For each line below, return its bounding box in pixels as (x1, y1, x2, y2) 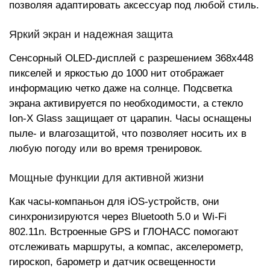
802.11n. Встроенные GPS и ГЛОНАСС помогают (9, 226, 239, 237)
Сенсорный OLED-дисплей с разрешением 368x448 (9, 52, 253, 64)
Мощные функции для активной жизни (9, 172, 204, 184)
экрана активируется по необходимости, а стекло (9, 98, 243, 109)
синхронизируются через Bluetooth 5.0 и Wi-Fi (9, 211, 227, 222)
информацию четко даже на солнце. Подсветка (9, 83, 232, 94)
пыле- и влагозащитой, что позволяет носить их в (9, 128, 246, 139)
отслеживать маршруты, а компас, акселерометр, (9, 241, 243, 253)
